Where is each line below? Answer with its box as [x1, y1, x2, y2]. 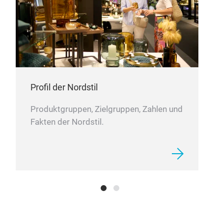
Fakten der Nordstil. [30, 158, 104, 167]
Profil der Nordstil [30, 122, 98, 133]
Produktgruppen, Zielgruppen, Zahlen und [30, 145, 183, 155]
